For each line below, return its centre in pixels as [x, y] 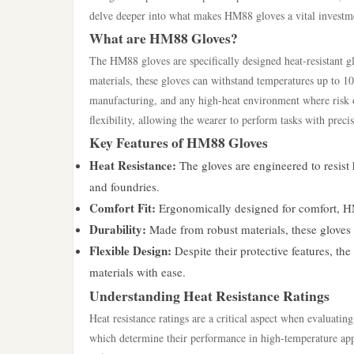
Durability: [118, 229]
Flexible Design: [130, 250]
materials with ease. [137, 272]
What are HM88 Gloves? [164, 38]
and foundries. [124, 186]
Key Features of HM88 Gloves [179, 142]
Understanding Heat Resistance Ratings [209, 296]
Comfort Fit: [122, 208]
